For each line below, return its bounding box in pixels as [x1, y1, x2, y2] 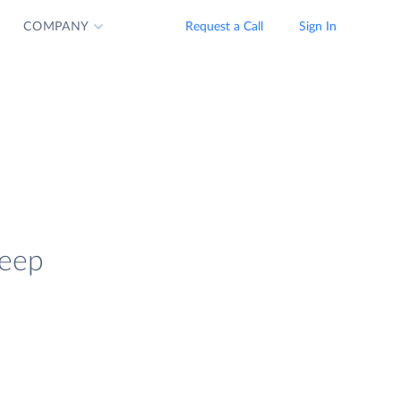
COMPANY [23, 21, 90, 33]
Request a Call [185, 21, 263, 33]
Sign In [299, 21, 337, 33]
